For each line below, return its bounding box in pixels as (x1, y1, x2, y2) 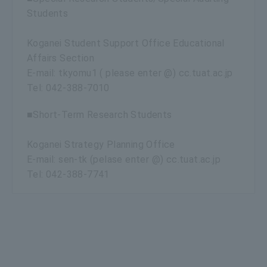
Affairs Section (27, 52, 94, 64)
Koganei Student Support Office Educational (27, 37, 225, 49)
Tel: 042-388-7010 (27, 82, 110, 94)
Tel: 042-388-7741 (27, 168, 110, 180)
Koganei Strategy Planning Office (27, 138, 175, 150)
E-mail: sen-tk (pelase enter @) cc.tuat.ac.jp (27, 153, 221, 165)
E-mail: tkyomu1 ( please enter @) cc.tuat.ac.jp (27, 67, 233, 79)
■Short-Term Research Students (27, 108, 172, 120)
